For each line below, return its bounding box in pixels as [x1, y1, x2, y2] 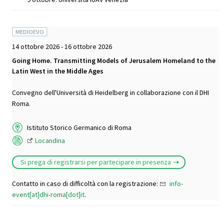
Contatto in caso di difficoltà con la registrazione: [12, 178, 159, 188]
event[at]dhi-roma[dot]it [12, 189, 84, 199]
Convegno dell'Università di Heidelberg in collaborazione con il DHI [12, 88, 209, 97]
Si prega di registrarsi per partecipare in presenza [20, 157, 171, 166]
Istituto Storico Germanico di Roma [27, 122, 131, 132]
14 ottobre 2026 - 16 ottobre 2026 [12, 42, 112, 51]
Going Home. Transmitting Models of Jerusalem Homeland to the [12, 56, 215, 65]
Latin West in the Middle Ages [12, 66, 103, 76]
